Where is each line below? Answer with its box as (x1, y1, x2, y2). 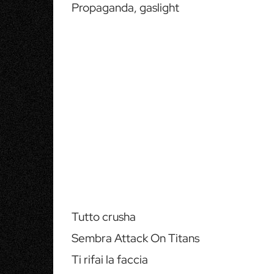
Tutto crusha (72, 209, 136, 224)
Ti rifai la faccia (72, 252, 148, 267)
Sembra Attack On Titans (72, 231, 199, 246)
